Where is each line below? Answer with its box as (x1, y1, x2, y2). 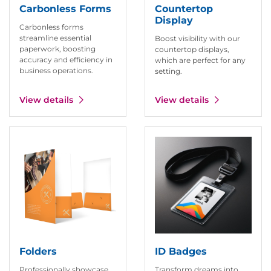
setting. (155, 66, 182, 76)
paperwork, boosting (19, 44, 96, 53)
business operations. (19, 65, 93, 75)
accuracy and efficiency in (19, 54, 113, 64)
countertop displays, (155, 44, 229, 54)
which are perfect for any (155, 55, 246, 65)
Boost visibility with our (155, 33, 240, 43)
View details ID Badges (145, 126, 227, 136)
